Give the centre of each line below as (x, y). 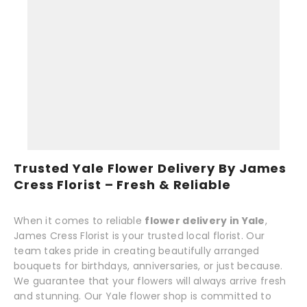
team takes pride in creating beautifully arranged (137, 250)
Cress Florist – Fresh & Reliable (122, 184)
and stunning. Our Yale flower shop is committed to (143, 296)
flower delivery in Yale (205, 220)
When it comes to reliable (79, 220)
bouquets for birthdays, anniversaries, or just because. (148, 266)
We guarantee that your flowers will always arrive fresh (150, 281)
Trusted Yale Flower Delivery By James (150, 168)
